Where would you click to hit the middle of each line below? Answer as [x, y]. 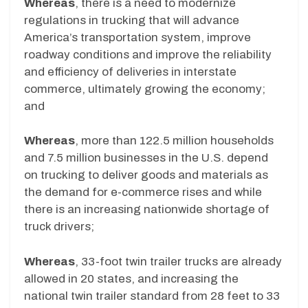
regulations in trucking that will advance [132, 20]
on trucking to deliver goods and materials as [146, 175]
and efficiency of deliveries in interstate [130, 71]
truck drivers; [59, 227]
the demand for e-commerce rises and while [143, 192]
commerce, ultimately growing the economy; [145, 89]
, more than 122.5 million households [174, 141]
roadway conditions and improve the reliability [148, 54]
